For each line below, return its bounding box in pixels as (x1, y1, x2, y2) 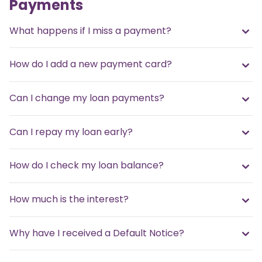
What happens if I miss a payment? (9, 23, 171, 37)
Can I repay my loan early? (9, 125, 133, 139)
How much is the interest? (9, 192, 129, 206)
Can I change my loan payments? (9, 91, 164, 105)
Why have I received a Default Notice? (9, 226, 184, 240)
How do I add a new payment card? (9, 57, 172, 71)
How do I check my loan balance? (9, 158, 164, 173)
